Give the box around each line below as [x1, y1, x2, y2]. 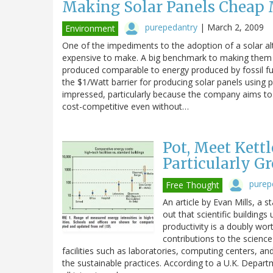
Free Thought [166, 179, 219, 191]
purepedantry [145, 21, 197, 33]
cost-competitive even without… [62, 100, 189, 112]
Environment [65, 22, 115, 34]
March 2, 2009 [207, 21, 264, 33]
